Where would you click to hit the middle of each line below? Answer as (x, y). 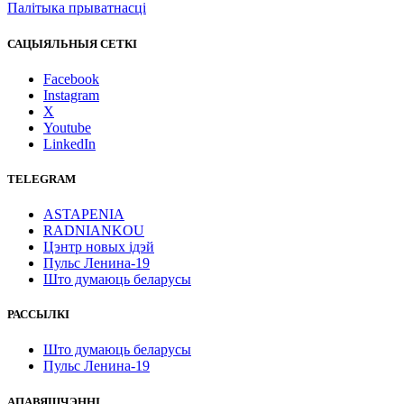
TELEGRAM (41, 179)
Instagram (71, 95)
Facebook (71, 78)
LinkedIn (69, 143)
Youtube (67, 127)
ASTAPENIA (84, 215)
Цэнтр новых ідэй (99, 247)
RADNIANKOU (94, 231)
